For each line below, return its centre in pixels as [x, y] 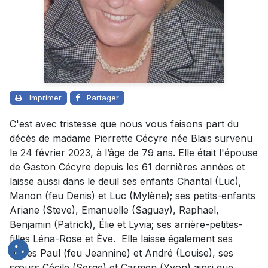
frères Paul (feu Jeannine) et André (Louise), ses [121, 253]
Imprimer [45, 97]
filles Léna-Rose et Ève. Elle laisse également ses [121, 238]
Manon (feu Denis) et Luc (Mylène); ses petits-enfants [133, 195]
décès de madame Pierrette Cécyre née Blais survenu [131, 138]
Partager [103, 97]
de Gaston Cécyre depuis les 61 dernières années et [127, 167]
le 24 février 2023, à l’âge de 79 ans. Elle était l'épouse [134, 152]
